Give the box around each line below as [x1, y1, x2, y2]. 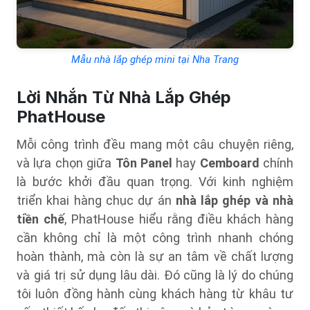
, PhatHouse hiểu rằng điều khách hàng [64, 212, 293, 226]
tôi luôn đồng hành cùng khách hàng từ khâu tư [17, 286, 293, 301]
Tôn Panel [115, 156, 172, 170]
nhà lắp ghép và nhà [175, 193, 294, 208]
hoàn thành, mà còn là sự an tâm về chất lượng [17, 249, 293, 264]
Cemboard [199, 156, 259, 170]
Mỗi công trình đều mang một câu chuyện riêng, [17, 137, 293, 152]
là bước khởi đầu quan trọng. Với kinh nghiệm [17, 174, 293, 189]
